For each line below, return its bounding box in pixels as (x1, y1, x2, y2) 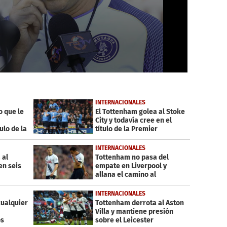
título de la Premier (95, 125, 158, 134)
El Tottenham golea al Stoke (95, 107, 185, 117)
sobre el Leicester (95, 216, 154, 225)
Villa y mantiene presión (95, 207, 173, 216)
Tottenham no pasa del (95, 153, 169, 162)
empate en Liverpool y (95, 162, 167, 171)
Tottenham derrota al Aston (95, 199, 184, 208)
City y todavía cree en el (95, 116, 172, 125)
